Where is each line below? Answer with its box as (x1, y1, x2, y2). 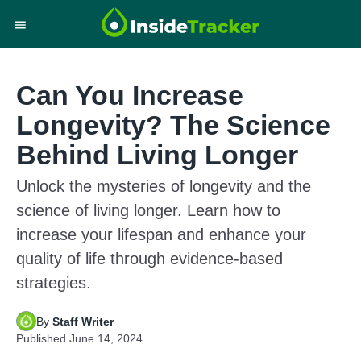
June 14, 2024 (69, 332, 143, 345)
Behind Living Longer (16, 139, 298, 170)
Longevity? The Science (16, 110, 330, 140)
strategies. (16, 274, 91, 292)
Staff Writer (52, 314, 114, 328)
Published (16, 332, 69, 345)
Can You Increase (16, 80, 243, 110)
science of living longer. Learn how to (16, 201, 280, 219)
